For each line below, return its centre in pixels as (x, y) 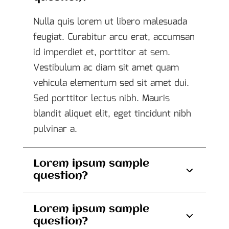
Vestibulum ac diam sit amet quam (106, 68)
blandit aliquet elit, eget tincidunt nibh (112, 114)
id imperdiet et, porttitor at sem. (101, 53)
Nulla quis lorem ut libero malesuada (110, 22)
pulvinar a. (55, 129)
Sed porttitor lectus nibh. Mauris (101, 99)
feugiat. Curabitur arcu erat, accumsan (114, 37)
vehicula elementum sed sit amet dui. (111, 83)
